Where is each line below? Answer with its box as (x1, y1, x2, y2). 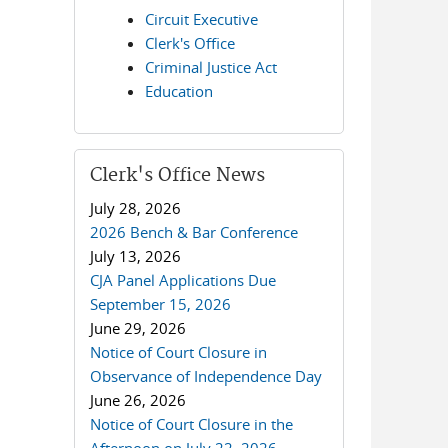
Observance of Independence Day (90, 366, 323, 386)
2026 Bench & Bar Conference (90, 222, 299, 242)
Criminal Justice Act (145, 57, 278, 77)
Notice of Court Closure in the (90, 414, 294, 434)
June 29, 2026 (90, 318, 187, 338)
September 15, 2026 (90, 294, 232, 314)
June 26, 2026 (90, 390, 187, 410)
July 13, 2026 (90, 246, 182, 266)
